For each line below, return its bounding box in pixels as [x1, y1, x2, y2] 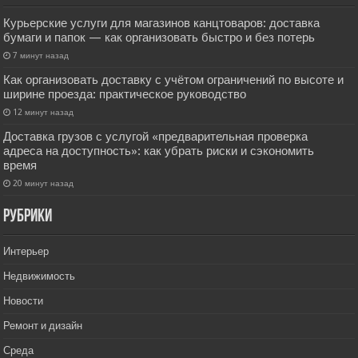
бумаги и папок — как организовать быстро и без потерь [3, 30, 316, 46]
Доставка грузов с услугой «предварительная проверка [3, 129, 308, 145]
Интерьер [3, 245, 50, 258]
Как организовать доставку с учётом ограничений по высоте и [3, 73, 344, 88]
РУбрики [3, 208, 53, 227]
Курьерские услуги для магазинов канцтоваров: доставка [3, 16, 320, 31]
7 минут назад [13, 50, 70, 61]
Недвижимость [3, 270, 76, 283]
